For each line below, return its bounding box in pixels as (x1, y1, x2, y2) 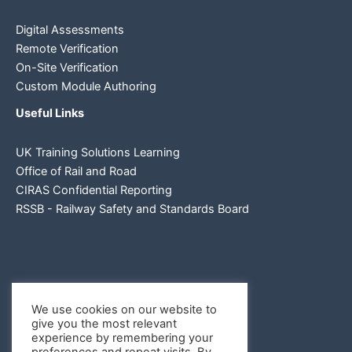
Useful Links (16, 106, 84, 121)
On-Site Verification (16, 60, 119, 75)
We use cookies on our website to (31, 302, 217, 317)
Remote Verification (16, 42, 119, 57)
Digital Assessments (16, 23, 124, 38)
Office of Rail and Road (16, 163, 137, 178)
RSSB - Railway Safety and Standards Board (16, 201, 249, 216)
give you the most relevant (31, 317, 177, 331)
